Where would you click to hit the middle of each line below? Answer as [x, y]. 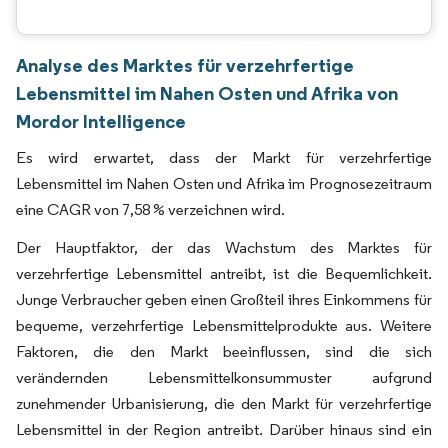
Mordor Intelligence [101, 121]
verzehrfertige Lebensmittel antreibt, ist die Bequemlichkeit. [224, 273]
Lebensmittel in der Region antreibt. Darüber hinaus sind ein [224, 429]
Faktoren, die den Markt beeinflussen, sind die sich [224, 351]
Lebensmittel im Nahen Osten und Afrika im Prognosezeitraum [224, 183]
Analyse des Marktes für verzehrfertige [185, 65]
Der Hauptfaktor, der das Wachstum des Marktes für [224, 247]
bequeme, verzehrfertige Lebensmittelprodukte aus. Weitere [224, 325]
